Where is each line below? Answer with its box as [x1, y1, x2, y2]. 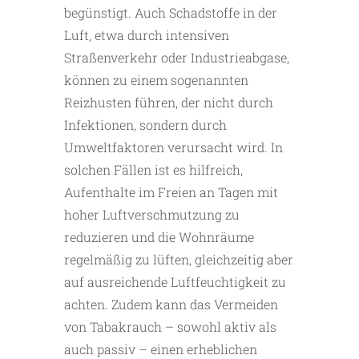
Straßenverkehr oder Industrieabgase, [64, 49, 289, 67]
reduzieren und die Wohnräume [64, 228, 254, 246]
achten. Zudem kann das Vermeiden [64, 296, 278, 313]
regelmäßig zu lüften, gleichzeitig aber [64, 251, 293, 268]
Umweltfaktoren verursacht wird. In [64, 139, 283, 156]
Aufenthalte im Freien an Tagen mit [64, 184, 278, 201]
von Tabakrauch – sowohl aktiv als [64, 318, 276, 336]
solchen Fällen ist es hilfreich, [64, 161, 243, 179]
